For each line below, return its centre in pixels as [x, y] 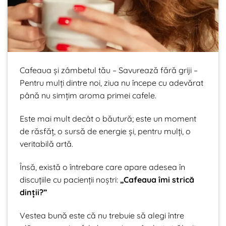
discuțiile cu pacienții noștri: [70, 180]
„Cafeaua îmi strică [157, 180]
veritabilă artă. [46, 144]
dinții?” [33, 192]
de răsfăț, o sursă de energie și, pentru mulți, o [105, 131]
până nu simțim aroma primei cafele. [88, 96]
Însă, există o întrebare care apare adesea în [102, 167]
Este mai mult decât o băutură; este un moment [108, 119]
